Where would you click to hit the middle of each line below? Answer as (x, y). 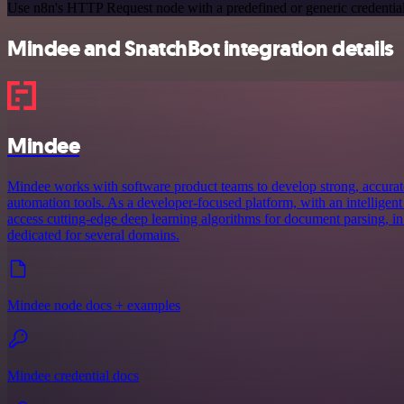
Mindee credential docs (73, 376)
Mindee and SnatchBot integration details (201, 49)
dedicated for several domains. (93, 235)
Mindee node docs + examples (94, 305)
